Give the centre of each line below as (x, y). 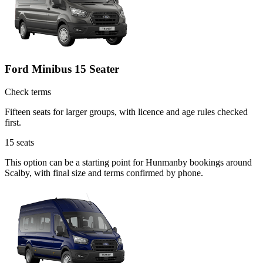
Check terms (28, 92)
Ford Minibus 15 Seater (62, 69)
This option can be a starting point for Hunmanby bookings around (128, 163)
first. (13, 123)
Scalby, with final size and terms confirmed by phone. (104, 173)
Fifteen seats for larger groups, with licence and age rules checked (126, 112)
